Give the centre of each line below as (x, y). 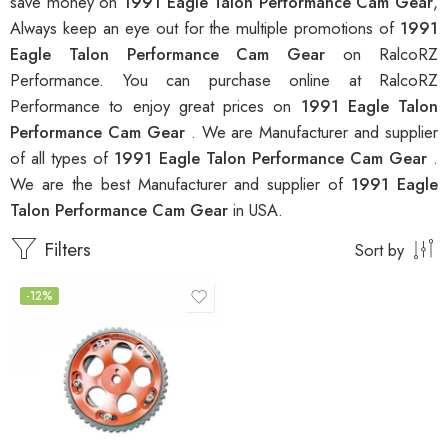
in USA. (258, 210)
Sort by (379, 250)
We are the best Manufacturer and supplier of (181, 184)
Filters (64, 250)
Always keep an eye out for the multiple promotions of (205, 28)
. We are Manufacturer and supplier (314, 132)
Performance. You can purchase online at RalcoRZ (224, 80)
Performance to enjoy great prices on (155, 106)
